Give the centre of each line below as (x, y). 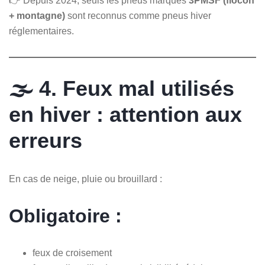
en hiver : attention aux (125, 114)
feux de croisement (72, 253)
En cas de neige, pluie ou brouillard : (85, 179)
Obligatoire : (65, 216)
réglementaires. (41, 31)
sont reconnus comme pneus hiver (138, 15)
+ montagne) (37, 15)
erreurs (46, 140)
